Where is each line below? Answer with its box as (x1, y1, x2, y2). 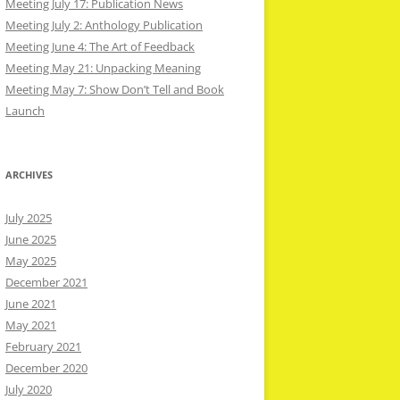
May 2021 (5, 317, 56, 333)
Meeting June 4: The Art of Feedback (5, 38, 195, 54)
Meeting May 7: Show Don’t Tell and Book (5, 81, 224, 97)
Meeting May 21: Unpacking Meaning (5, 60, 201, 76)
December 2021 (5, 274, 87, 290)
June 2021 (5, 296, 56, 312)
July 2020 (5, 381, 52, 397)
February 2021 (5, 338, 81, 354)
